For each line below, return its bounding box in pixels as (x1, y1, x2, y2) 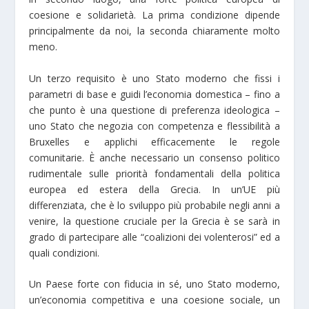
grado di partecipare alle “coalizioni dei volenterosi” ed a (29, 230, 280, 243)
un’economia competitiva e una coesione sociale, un (29, 293, 280, 307)
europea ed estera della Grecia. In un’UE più (29, 182, 280, 196)
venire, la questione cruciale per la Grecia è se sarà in (29, 214, 280, 228)
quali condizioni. (29, 246, 100, 259)
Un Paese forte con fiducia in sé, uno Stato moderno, (29, 277, 280, 291)
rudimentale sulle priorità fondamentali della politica (29, 166, 280, 180)
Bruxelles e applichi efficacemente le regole (29, 134, 280, 148)
